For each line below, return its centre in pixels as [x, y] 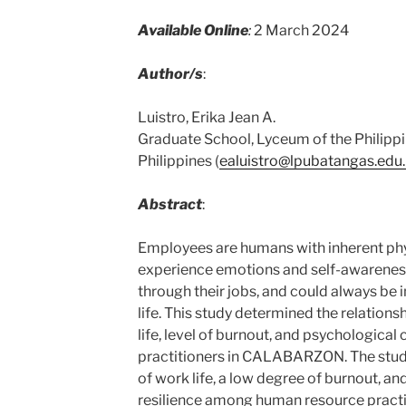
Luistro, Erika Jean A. [206, 117]
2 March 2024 [301, 30]
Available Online [193, 30]
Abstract [169, 204]
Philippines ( [178, 161]
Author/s [170, 74]
